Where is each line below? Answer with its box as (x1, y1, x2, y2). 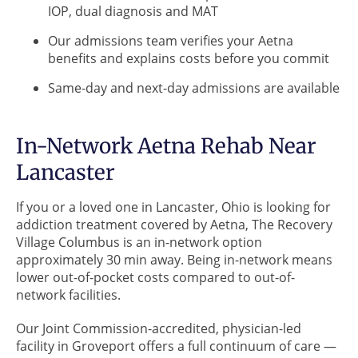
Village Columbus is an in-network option (16, 233, 262, 251)
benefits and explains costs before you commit (48, 49, 329, 67)
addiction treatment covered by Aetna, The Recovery (16, 215, 332, 233)
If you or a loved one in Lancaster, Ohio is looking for (16, 197, 331, 216)
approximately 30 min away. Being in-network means (16, 250, 332, 268)
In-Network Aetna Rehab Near (16, 132, 316, 159)
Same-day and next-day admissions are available (48, 78, 340, 97)
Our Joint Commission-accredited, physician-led (16, 319, 301, 337)
